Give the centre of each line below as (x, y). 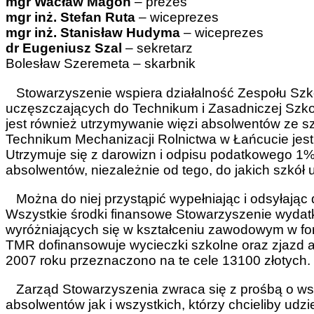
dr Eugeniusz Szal (64, 48)
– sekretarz (157, 48)
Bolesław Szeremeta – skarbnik (101, 64)
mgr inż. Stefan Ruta (70, 18)
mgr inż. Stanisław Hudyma (93, 33)
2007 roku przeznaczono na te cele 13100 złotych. (158, 260)
